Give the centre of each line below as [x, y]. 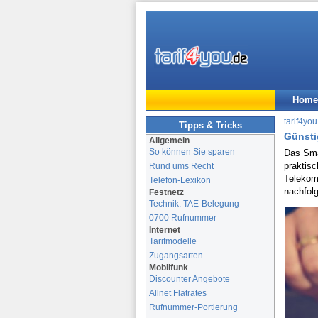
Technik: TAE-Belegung [194, 203]
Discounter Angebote [190, 278]
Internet [164, 229]
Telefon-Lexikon [180, 180]
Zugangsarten [176, 255]
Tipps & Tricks [210, 125]
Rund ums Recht [181, 165]
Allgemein [168, 140]
